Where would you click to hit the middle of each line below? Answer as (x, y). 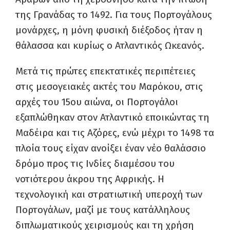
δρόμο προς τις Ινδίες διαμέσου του (95, 164)
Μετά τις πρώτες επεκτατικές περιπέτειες (106, 71)
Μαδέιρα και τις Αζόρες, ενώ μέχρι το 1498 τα (115, 133)
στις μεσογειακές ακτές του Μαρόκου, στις (109, 87)
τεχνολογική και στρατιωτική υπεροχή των (109, 194)
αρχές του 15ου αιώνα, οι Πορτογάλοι (97, 102)
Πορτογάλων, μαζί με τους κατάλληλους (103, 210)
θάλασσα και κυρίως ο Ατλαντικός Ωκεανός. (110, 45)
